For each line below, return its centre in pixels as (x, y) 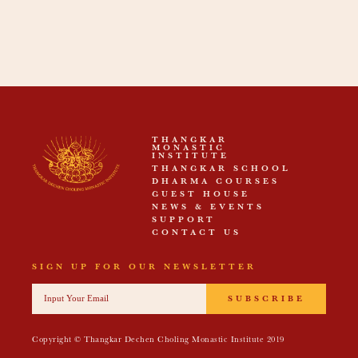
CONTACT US (197, 234)
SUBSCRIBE (266, 300)
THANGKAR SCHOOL (221, 170)
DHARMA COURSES (216, 183)
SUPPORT (184, 221)
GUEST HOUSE (201, 195)
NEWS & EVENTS (208, 208)
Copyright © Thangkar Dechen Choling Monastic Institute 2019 (158, 341)
